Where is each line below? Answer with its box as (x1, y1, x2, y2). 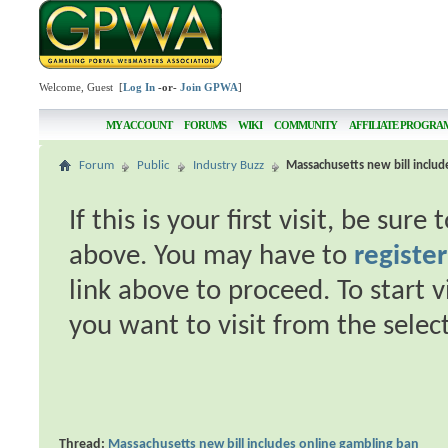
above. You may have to (69, 242, 355, 271)
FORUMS (183, 119, 226, 131)
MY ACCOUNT (105, 119, 172, 131)
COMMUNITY (273, 119, 337, 131)
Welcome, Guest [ (39, 81, 124, 93)
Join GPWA (180, 81, 239, 93)
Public (137, 159, 171, 172)
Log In (123, 81, 156, 93)
